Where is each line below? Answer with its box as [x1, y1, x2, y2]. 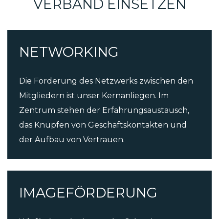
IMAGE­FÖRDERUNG [19, 184, 157, 201]
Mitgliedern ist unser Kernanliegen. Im [19, 91, 169, 101]
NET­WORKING [19, 44, 119, 61]
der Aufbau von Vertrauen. [19, 135, 125, 145]
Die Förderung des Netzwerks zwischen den [19, 76, 193, 86]
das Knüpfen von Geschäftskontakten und [19, 120, 187, 130]
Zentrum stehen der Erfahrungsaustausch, [19, 106, 189, 115]
